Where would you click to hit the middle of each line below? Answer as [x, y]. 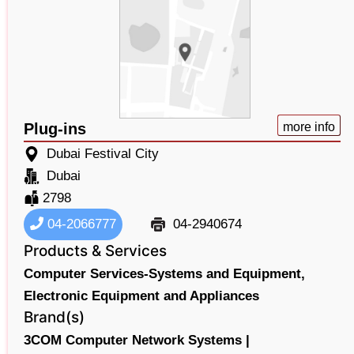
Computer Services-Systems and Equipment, [164, 273]
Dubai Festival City [103, 153]
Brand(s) [54, 317]
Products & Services [95, 250]
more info [309, 126]
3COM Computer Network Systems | [137, 340]
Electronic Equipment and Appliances [141, 296]
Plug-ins [55, 128]
